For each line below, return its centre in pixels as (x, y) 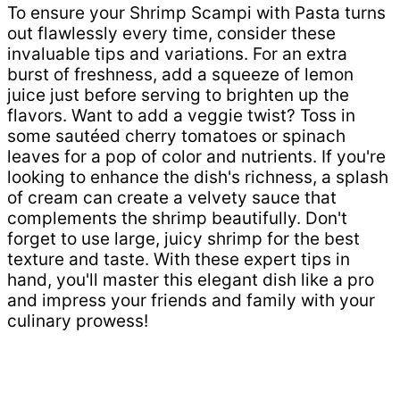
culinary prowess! (78, 321)
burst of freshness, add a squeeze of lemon (180, 75)
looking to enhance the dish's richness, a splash (198, 178)
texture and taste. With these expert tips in (179, 260)
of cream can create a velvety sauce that (172, 198)
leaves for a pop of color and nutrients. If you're (196, 157)
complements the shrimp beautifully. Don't (177, 219)
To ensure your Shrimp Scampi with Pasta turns (196, 13)
